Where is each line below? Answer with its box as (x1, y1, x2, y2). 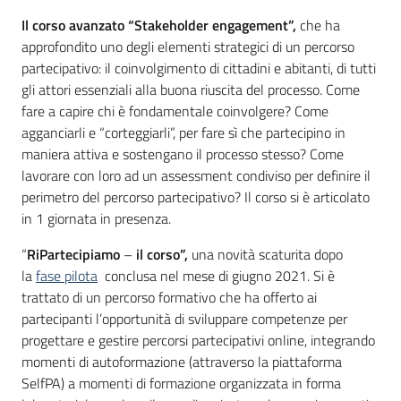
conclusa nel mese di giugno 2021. (98, 265, 310, 286)
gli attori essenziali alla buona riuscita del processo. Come (21, 79, 360, 100)
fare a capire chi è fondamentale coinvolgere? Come (21, 100, 328, 122)
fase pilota (36, 265, 98, 286)
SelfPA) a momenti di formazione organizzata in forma (21, 372, 341, 394)
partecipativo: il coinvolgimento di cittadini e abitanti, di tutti (21, 57, 376, 79)
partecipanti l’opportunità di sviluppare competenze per (21, 308, 347, 329)
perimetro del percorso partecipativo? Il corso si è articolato (21, 186, 370, 208)
